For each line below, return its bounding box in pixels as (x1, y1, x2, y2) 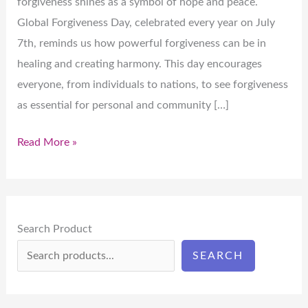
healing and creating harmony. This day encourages (17, 58, 263, 69)
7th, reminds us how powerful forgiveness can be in (17, 37, 267, 49)
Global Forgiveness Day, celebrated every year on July (17, 16, 276, 28)
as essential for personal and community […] (17, 99, 230, 111)
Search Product (17, 223, 93, 235)
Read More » (17, 137, 78, 148)
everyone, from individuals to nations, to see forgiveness (17, 78, 289, 90)
